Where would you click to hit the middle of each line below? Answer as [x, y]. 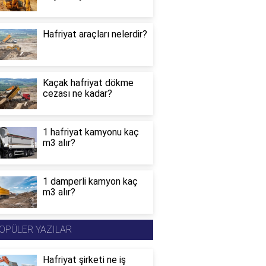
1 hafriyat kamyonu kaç [91, 132]
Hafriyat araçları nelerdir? [95, 34]
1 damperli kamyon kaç [90, 181]
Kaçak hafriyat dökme [88, 83]
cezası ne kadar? [77, 94]
